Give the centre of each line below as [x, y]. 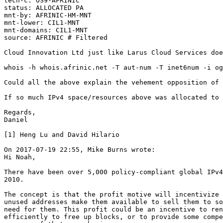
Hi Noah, [20, 157]
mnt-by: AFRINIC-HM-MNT [48, 15]
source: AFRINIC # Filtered [56, 37]
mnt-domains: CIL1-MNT [46, 30]
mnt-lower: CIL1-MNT [42, 22]
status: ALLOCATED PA [44, 7]
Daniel [16, 119]
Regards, [20, 112]
